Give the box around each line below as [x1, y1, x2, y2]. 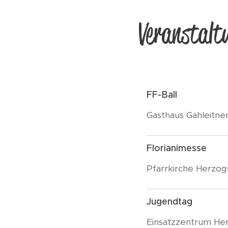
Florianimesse [147, 142, 207, 154]
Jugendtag [147, 196, 192, 207]
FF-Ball [147, 89, 177, 100]
